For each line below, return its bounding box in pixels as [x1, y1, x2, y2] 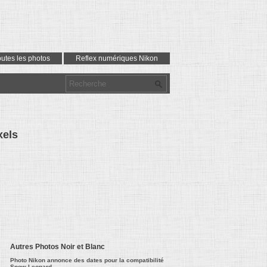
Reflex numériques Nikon [76, 54, 158, 63]
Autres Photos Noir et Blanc [10, 243, 105, 251]
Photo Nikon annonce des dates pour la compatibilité [10, 257, 164, 263]
